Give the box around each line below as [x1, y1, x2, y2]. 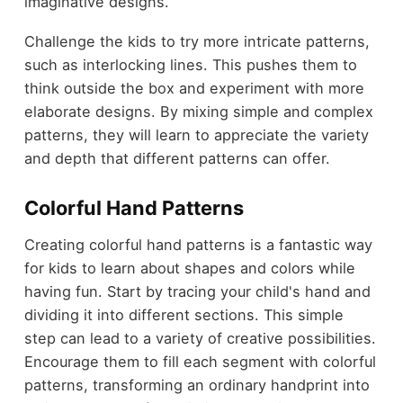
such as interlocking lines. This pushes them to [23, 56, 357, 75]
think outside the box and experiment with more [23, 79, 364, 98]
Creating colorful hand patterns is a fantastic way [23, 235, 372, 254]
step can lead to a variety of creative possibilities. [23, 328, 376, 347]
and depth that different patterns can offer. [23, 149, 330, 168]
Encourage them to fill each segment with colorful [23, 352, 376, 371]
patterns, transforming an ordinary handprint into [23, 375, 370, 394]
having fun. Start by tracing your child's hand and [23, 282, 371, 300]
